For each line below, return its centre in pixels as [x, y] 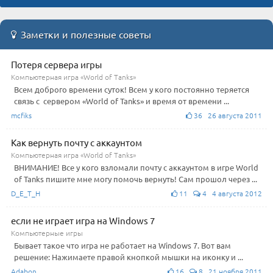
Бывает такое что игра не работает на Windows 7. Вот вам [122, 245]
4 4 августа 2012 [231, 193]
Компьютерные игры [47, 232]
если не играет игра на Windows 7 [83, 220]
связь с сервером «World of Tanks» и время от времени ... [122, 101]
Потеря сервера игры [56, 64]
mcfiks [21, 115]
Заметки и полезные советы [86, 34]
